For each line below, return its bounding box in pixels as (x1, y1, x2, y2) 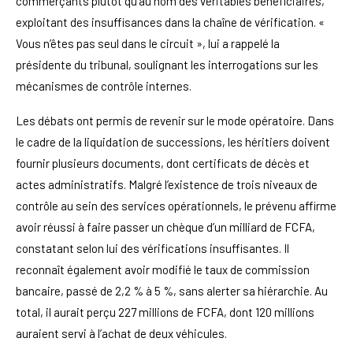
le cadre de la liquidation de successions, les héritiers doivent (16, 134, 330, 149)
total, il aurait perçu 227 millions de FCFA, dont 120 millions (16, 304, 314, 319)
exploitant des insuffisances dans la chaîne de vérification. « (16, 14, 325, 29)
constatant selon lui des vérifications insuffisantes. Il (16, 240, 289, 255)
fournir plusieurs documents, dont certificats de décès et (16, 155, 310, 170)
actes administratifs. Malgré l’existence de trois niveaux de (16, 176, 318, 191)
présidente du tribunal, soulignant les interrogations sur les (16, 57, 318, 72)
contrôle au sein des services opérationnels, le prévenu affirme (16, 198, 336, 213)
